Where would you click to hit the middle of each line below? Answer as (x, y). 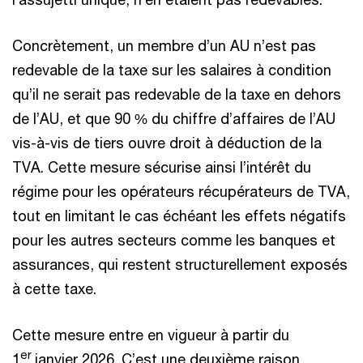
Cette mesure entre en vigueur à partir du (151, 335)
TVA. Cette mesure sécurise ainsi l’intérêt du (162, 167)
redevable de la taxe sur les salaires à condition (172, 70)
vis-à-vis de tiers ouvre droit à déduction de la (167, 143)
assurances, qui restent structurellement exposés (180, 264)
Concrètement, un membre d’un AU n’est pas (164, 45)
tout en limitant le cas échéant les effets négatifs (179, 216)
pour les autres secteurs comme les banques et (174, 240)
